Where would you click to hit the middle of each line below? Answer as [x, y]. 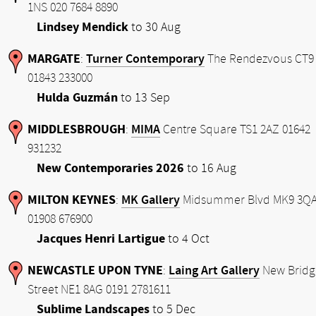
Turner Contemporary [145, 59]
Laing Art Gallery [214, 271]
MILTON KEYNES [72, 200]
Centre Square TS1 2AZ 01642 [235, 130]
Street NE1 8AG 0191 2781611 [99, 290]
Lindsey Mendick [83, 27]
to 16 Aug [210, 168]
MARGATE [54, 59]
